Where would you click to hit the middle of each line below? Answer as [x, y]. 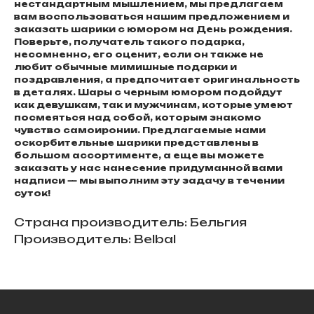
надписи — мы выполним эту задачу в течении [149, 180]
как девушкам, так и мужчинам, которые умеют [153, 104]
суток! [32, 193]
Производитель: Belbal [95, 239]
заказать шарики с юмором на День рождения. [153, 29]
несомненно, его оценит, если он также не [139, 54]
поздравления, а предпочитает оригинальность [157, 79]
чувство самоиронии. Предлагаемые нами [140, 130]
